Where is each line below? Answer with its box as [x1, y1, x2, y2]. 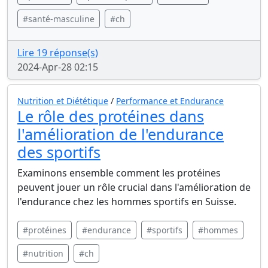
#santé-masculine [23, 13, 95, 25]
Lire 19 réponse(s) [17, 46, 98, 59]
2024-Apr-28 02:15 [17, 60, 98, 74]
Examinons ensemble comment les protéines [17, 166, 221, 179]
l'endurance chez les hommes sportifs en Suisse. [17, 195, 236, 208]
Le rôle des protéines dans [17, 106, 204, 126]
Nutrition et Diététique [17, 95, 108, 106]
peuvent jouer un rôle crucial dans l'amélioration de [17, 181, 251, 194]
